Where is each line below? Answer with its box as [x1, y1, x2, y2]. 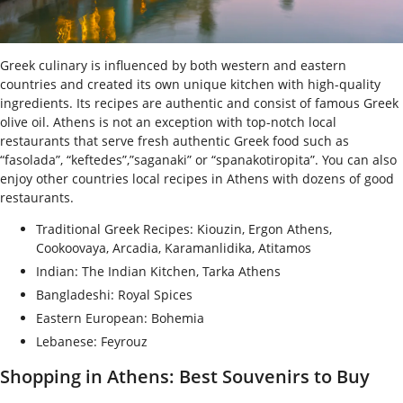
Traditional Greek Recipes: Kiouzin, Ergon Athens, [36, 219, 332, 237]
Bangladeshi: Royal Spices [36, 285, 193, 303]
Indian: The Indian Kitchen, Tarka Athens [36, 262, 281, 280]
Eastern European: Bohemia [36, 309, 204, 327]
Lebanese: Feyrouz [36, 332, 148, 350]
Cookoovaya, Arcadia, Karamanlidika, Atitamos [36, 238, 311, 256]
